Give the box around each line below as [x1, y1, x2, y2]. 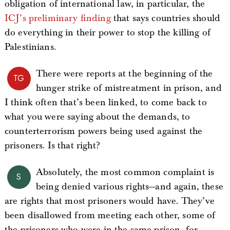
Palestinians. [4, 41, 56, 53]
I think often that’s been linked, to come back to [4, 97, 207, 108]
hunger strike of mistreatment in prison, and [35, 82, 222, 94]
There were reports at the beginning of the [35, 68, 213, 80]
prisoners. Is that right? [4, 140, 100, 151]
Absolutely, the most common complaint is [35, 166, 215, 178]
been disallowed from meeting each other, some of [4, 209, 216, 221]
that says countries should [110, 12, 221, 24]
